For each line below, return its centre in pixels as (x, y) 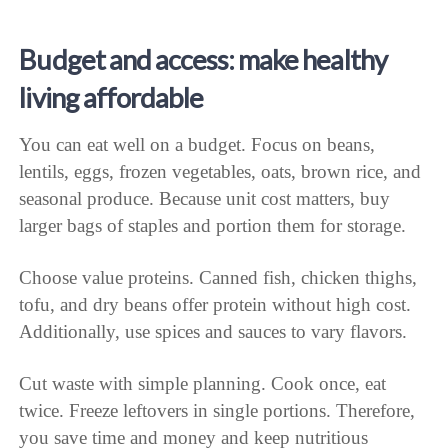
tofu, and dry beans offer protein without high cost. (215, 304)
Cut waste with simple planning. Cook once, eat (203, 383)
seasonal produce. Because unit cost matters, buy (205, 198)
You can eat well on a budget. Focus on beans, (197, 144)
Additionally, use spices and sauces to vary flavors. (213, 331)
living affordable (111, 98)
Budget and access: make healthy (203, 60)
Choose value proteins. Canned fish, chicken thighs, (218, 277)
